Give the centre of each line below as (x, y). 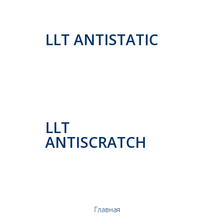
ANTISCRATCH (96, 142)
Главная (107, 209)
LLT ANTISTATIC (102, 40)
